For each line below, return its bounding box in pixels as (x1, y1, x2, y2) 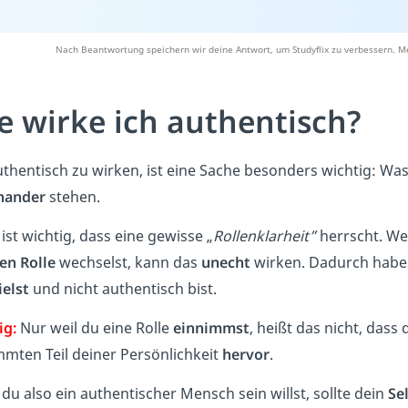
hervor (222, 343, 270, 364)
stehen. (46, 186, 100, 207)
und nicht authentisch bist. (29, 278, 217, 299)
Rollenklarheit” (213, 225, 316, 246)
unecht (201, 251, 250, 272)
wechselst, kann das (56, 251, 201, 272)
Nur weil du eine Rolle (20, 317, 173, 338)
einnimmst (173, 317, 250, 338)
